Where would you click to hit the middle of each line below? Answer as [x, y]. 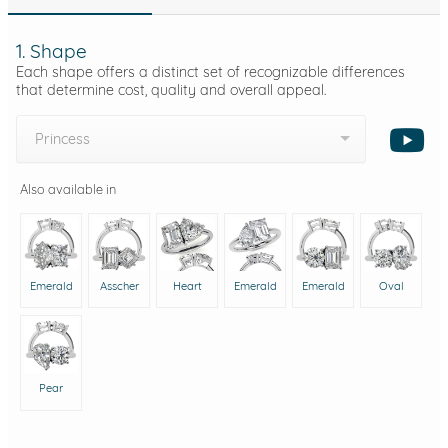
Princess [62, 138]
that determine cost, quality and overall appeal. [171, 89]
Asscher [119, 285]
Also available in [68, 188]
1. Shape [51, 50]
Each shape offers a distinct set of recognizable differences [210, 71]
